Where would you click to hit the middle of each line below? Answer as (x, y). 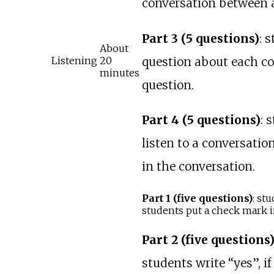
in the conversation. (198, 166)
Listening (74, 61)
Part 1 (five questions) (197, 198)
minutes (119, 73)
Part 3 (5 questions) (200, 38)
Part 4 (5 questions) (201, 120)
